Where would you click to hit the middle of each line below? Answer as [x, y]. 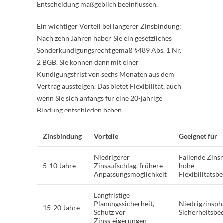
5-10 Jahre [59, 165]
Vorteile [106, 136]
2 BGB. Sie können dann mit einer [88, 62]
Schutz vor [110, 212]
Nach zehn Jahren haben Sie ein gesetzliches [104, 38]
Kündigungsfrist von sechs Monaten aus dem [106, 74]
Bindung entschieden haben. [80, 110]
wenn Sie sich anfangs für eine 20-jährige [100, 98]
